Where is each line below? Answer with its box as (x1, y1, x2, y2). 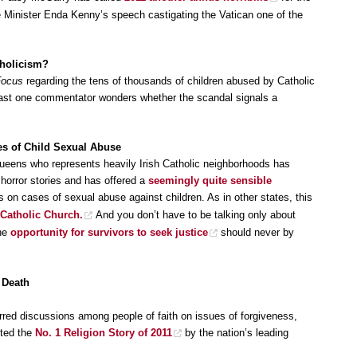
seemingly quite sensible (148, 175, 272, 187)
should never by (218, 226, 294, 239)
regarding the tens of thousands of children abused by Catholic (23, 74, 315, 87)
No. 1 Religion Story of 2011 (35, 326, 172, 339)
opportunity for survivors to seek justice (10, 226, 208, 239)
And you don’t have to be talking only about (92, 209, 296, 222)
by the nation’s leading (182, 326, 288, 339)
